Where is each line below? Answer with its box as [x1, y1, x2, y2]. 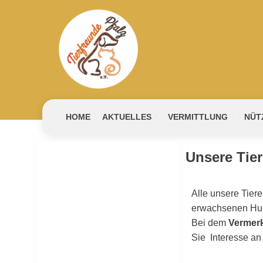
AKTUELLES [102, 112, 151, 122]
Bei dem [191, 218, 228, 228]
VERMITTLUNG [168, 112, 228, 122]
